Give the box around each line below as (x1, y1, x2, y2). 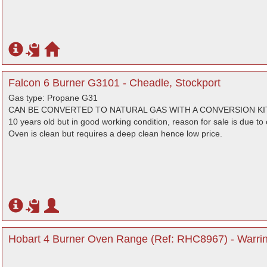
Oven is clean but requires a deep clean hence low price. (8, 129, 222, 138)
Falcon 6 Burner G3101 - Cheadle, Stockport (8, 77, 221, 89)
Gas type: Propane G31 (8, 93, 98, 103)
